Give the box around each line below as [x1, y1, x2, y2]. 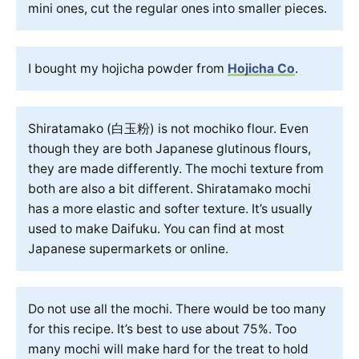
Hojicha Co [228, 61, 295, 77]
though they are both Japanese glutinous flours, [28, 141, 311, 157]
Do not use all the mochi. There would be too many [28, 301, 326, 317]
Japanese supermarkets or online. [28, 241, 228, 257]
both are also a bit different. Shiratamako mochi [28, 181, 311, 197]
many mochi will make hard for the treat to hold [28, 341, 309, 357]
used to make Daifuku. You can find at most [28, 221, 284, 237]
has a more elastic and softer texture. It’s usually [28, 201, 313, 217]
